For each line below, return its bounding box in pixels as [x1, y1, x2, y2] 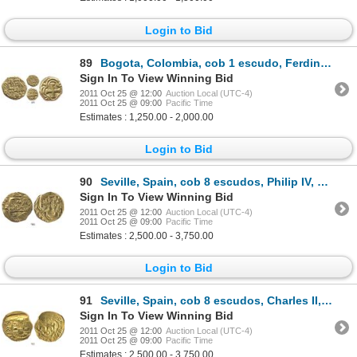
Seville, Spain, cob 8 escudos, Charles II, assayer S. [100, 294, 321, 308]
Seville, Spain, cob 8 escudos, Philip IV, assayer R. [100, 175, 317, 189]
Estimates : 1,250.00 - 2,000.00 [80, 111, 214, 123]
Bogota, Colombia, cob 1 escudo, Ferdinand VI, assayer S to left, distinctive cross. [100, 56, 320, 69]
